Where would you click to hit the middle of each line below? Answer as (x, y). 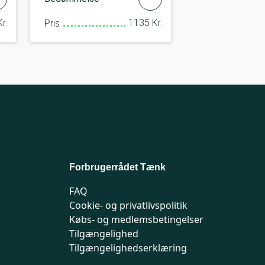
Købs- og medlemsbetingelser (136, 219)
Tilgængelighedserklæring (128, 248)
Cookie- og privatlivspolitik (128, 205)
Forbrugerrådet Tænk (117, 167)
